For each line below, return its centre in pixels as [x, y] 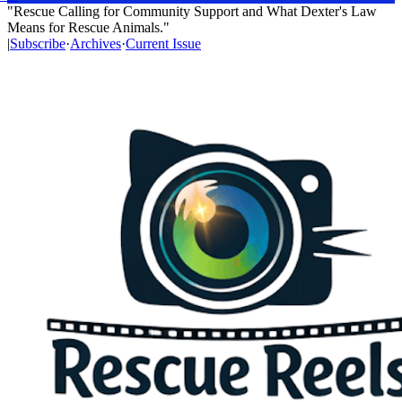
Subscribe [38, 44]
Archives [96, 44]
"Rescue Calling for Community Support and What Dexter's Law [192, 11]
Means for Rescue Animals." [88, 27]
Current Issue [163, 44]
